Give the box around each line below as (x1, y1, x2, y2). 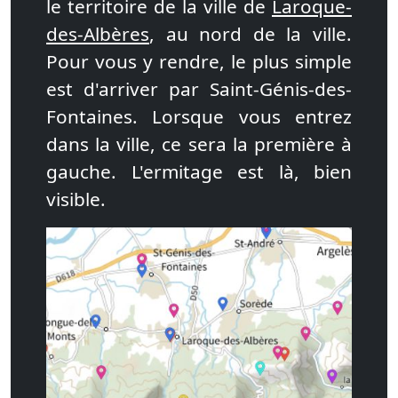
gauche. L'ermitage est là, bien (46, 159, 352, 184)
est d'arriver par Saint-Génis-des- (46, 76, 352, 101)
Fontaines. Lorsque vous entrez (46, 104, 352, 129)
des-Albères (46, 21, 149, 46)
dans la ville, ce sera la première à (46, 131, 352, 156)
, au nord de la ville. (149, 21, 352, 46)
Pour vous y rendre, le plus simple (46, 49, 352, 74)
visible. (46, 187, 106, 211)
